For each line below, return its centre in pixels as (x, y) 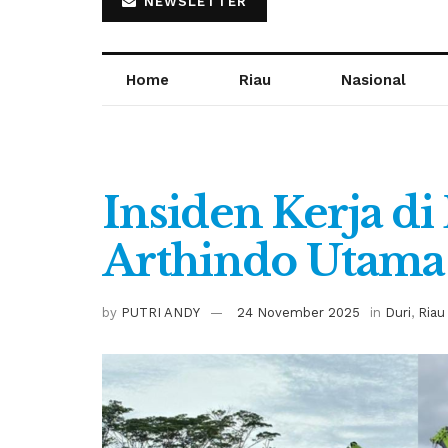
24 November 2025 (298, 312)
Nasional (374, 80)
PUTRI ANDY (160, 312)
